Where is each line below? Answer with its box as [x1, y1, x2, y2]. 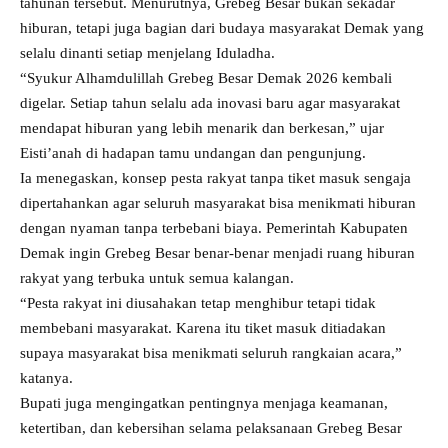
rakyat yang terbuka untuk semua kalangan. [20, 269, 294, 286]
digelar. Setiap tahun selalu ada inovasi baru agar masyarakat [20, 94, 400, 111]
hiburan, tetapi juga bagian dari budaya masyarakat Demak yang [20, 19, 424, 36]
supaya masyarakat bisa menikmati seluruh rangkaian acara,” [20, 344, 402, 361]
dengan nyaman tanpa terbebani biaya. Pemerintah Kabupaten [20, 219, 408, 236]
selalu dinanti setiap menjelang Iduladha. [20, 44, 275, 61]
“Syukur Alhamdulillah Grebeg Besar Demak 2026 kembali [20, 69, 392, 86]
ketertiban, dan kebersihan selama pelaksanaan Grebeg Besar [20, 419, 402, 436]
